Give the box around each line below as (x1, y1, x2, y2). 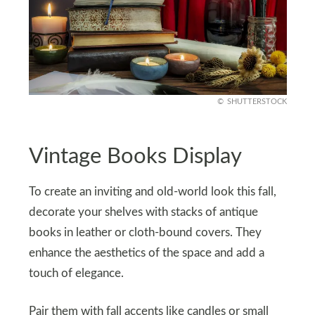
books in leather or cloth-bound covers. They (28, 227, 262, 239)
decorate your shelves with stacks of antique (28, 207, 258, 219)
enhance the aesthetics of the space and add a (28, 247, 264, 259)
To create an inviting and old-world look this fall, (28, 186, 276, 198)
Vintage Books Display (28, 145, 242, 167)
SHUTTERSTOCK (226, 98, 287, 106)
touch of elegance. (28, 268, 124, 280)
